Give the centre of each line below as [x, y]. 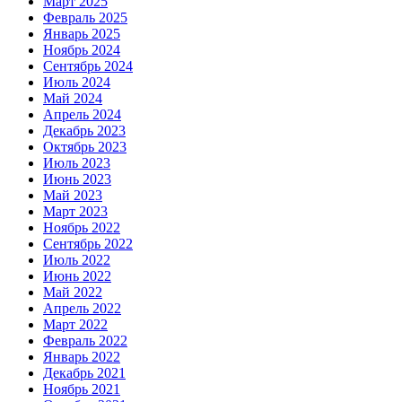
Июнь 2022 [77, 276]
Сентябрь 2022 [88, 244]
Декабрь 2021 [84, 373]
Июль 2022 [77, 260]
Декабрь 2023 [84, 131]
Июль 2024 [77, 83]
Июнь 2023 [77, 179]
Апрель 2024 [82, 115]
